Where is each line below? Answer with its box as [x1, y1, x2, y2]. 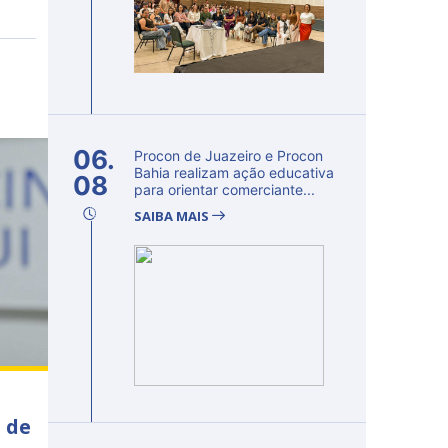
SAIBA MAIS [134, 207, 212, 225]
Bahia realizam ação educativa [134, 164, 334, 181]
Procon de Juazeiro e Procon [134, 147, 323, 164]
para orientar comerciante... [134, 181, 315, 198]
